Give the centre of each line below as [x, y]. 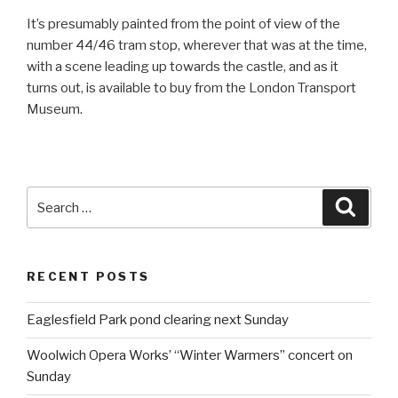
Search [51, 198]
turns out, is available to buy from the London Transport [191, 88]
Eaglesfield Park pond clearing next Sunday [158, 320]
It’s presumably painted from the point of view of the [183, 24]
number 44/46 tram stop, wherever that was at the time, [197, 46]
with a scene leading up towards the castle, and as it [183, 67]
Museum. [55, 110]
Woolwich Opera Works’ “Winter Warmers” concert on [190, 356]
